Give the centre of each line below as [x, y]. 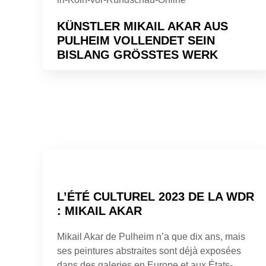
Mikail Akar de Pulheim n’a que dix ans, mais [151, 236]
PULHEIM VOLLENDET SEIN [136, 40]
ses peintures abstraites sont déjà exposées [149, 251]
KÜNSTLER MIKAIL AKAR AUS [142, 26]
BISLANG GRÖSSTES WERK [133, 54]
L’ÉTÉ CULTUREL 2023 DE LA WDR [156, 196]
